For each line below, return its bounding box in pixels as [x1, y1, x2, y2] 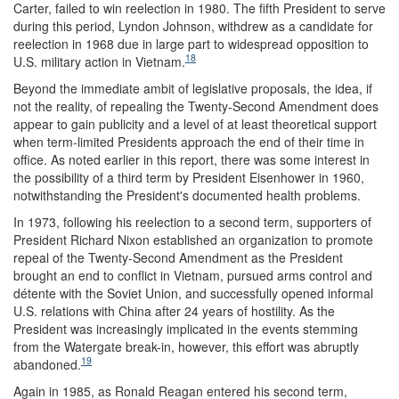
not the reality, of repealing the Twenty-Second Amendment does [13, 96, 379, 115]
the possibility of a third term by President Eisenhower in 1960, [13, 167, 364, 186]
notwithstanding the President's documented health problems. [13, 185, 361, 204]
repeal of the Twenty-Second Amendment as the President [13, 248, 343, 266]
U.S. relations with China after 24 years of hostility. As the [13, 301, 335, 320]
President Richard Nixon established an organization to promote [13, 230, 373, 248]
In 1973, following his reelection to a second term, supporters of [13, 212, 371, 231]
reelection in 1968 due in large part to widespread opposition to [13, 34, 369, 53]
